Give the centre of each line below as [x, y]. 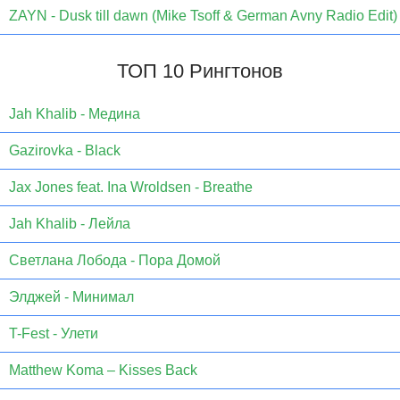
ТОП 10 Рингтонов [200, 71]
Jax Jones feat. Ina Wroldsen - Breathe [131, 187]
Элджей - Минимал [71, 297]
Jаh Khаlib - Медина [75, 114]
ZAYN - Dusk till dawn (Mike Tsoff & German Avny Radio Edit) [203, 16]
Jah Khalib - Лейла [70, 224]
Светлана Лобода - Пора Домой [115, 261]
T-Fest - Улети [54, 334]
